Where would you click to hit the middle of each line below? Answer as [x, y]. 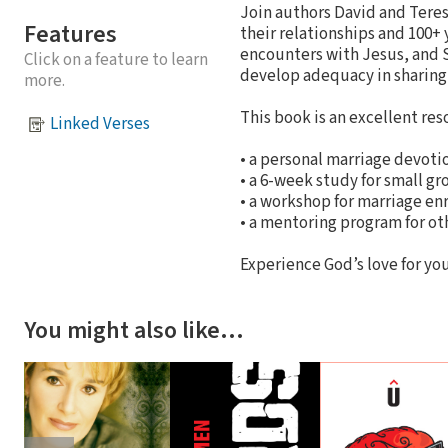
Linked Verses [100, 124]
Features [70, 34]
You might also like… [134, 330]
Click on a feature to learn [116, 59]
